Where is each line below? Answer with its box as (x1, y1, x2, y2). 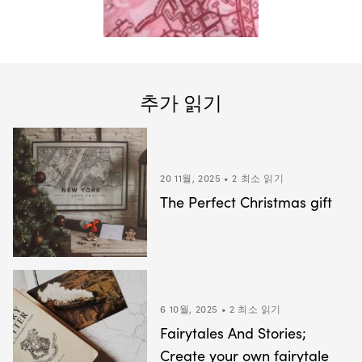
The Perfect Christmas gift (160, 192, 333, 212)
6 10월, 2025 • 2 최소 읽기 (160, 301, 281, 315)
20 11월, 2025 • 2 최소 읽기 (160, 170, 284, 184)
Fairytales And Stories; (160, 322, 307, 343)
